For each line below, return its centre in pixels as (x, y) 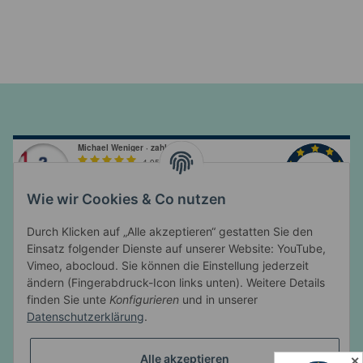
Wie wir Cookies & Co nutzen (126, 199)
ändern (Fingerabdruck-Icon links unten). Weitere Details (176, 283)
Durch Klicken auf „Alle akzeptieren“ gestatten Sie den (170, 232)
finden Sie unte (68, 300)
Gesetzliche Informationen (86, 341)
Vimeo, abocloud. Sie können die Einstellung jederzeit (168, 266)
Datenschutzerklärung (85, 317)
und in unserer (218, 300)
